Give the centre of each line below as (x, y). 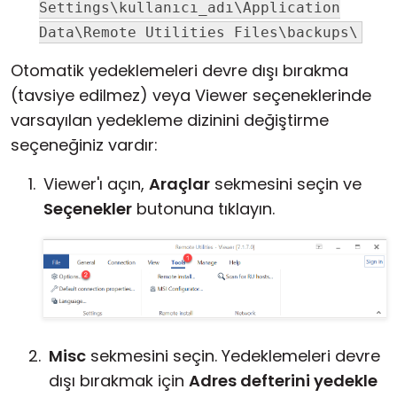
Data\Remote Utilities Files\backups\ (198, 32)
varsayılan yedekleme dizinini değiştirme (170, 120)
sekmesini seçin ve (286, 184)
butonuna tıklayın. (203, 209)
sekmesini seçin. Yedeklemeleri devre (233, 356)
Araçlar (179, 184)
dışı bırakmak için (119, 381)
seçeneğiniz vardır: (84, 145)
